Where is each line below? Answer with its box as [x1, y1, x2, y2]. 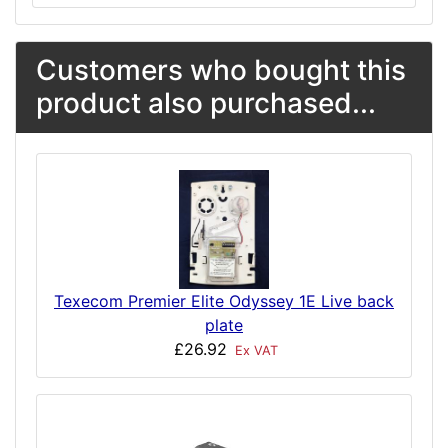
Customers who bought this [36, 53, 406, 87]
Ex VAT [231, 343, 278, 359]
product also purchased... [36, 86, 376, 120]
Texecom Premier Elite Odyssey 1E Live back [54, 291, 394, 312]
